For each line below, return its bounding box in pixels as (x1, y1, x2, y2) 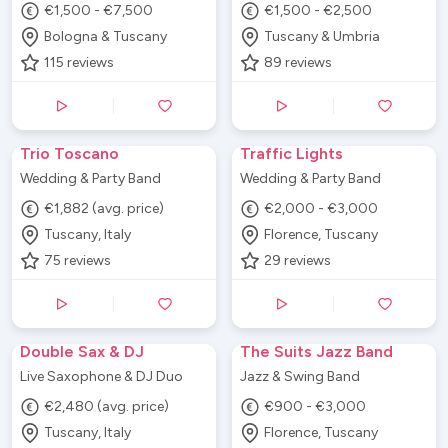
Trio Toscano (20, 143, 119, 163)
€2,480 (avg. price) (44, 398, 170, 415)
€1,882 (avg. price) (44, 200, 165, 217)
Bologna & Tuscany (44, 28, 168, 45)
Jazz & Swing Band (240, 367, 360, 385)
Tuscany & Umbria (264, 28, 381, 45)
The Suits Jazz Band (240, 341, 393, 361)
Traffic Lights (240, 143, 343, 163)
